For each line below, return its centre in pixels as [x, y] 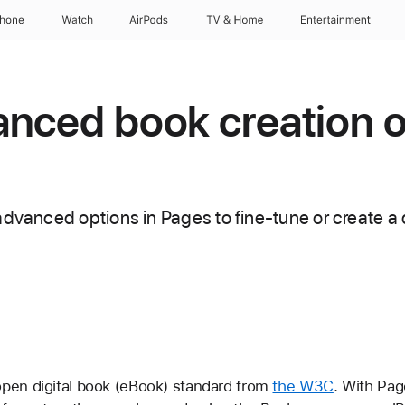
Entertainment [336, 20]
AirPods [149, 20]
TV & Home [234, 20]
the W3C [303, 386]
